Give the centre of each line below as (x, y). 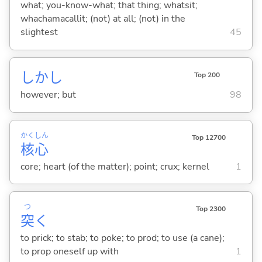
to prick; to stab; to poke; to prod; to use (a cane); (122, 238)
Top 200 (207, 75)
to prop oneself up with (69, 251)
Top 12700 (208, 137)
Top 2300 (211, 208)
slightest (39, 32)
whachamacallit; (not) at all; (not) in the (103, 19)
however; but (48, 95)
